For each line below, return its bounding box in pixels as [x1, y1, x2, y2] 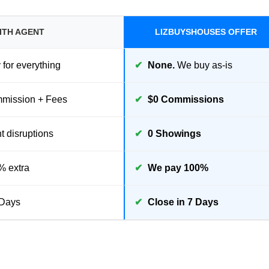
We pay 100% [147, 162, 208, 173]
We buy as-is [174, 59, 232, 70]
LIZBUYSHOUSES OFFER [154, 26, 257, 37]
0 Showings [147, 128, 201, 139]
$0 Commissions [147, 94, 224, 104]
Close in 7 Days [147, 196, 219, 207]
